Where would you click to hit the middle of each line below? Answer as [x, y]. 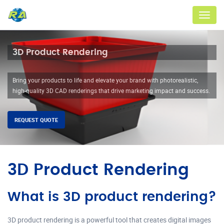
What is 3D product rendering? [112, 197]
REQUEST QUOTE [36, 120]
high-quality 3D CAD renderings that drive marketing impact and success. [111, 90]
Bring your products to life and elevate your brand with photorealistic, [105, 80]
